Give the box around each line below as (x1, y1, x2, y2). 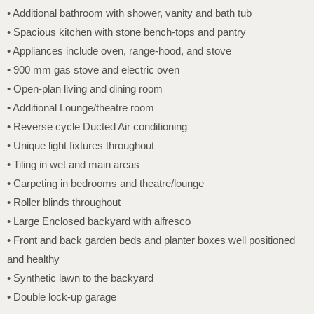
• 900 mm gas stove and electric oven (7, 64, 179, 76)
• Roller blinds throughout (7, 196, 121, 209)
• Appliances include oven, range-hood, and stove (7, 45, 231, 57)
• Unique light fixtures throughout (7, 139, 154, 152)
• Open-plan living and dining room (7, 83, 163, 95)
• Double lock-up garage (7, 291, 116, 303)
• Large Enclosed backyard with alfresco (7, 215, 191, 228)
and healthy (7, 253, 60, 266)
